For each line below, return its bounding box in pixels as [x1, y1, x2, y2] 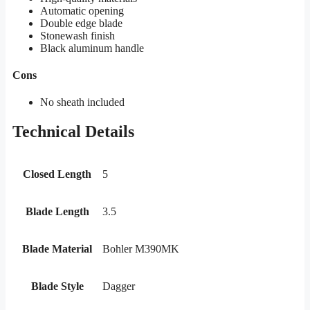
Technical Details [12, 122, 134, 141]
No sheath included [40, 96, 125, 109]
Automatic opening [40, 4, 124, 17]
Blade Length [25, 206, 89, 218]
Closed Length [23, 168, 91, 181]
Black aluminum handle [40, 42, 144, 54]
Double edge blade [40, 17, 122, 29]
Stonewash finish [40, 29, 115, 42]
